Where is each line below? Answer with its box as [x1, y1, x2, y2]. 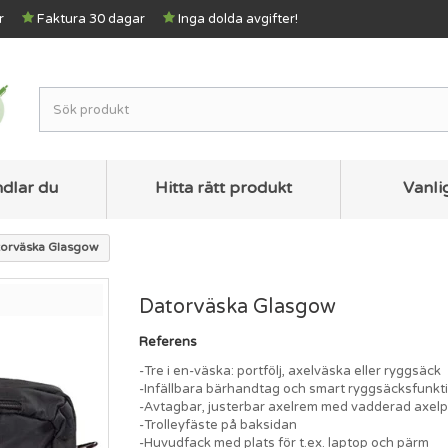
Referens [139, 333, 197, 350]
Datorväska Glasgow [139, 294, 336, 319]
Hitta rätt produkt [155, 177, 293, 198]
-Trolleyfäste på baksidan [139, 416, 297, 433]
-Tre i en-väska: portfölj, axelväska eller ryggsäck [139, 362, 441, 379]
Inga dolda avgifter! [178, 11, 298, 27]
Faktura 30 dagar [37, 11, 145, 27]
